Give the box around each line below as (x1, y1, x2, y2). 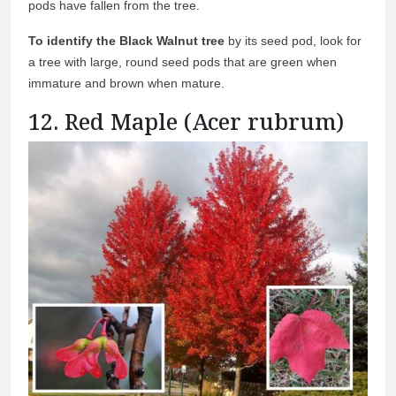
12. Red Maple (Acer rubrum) (28, 106, 344, 137)
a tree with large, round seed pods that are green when (28, 55, 337, 70)
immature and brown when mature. (28, 76, 225, 91)
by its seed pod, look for (225, 34, 362, 49)
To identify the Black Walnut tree (28, 34, 225, 49)
